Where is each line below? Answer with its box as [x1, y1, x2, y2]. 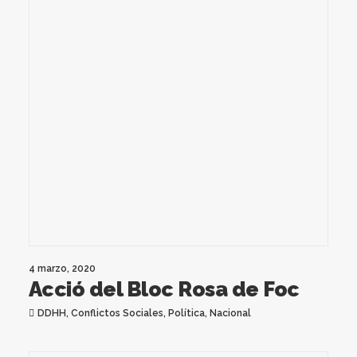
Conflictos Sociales [70, 307, 163, 319]
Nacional [209, 307, 251, 319]
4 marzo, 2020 [29, 262, 96, 274]
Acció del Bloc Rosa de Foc [29, 277, 300, 301]
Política [167, 307, 205, 319]
